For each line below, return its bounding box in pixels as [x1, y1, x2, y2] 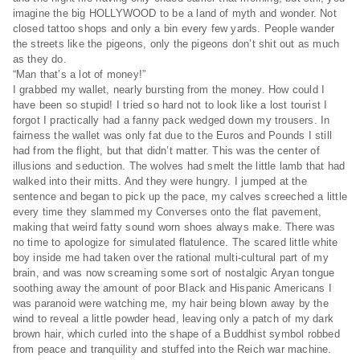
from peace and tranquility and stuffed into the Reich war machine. [12, 343, 335, 355]
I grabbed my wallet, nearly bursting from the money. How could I [12, 84, 325, 96]
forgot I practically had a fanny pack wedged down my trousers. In [12, 114, 330, 126]
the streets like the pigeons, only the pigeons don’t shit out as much [12, 38, 340, 50]
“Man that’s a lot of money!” [12, 68, 149, 80]
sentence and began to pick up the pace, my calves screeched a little [12, 190, 347, 202]
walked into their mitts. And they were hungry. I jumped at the [12, 175, 307, 187]
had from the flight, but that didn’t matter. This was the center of [12, 145, 320, 157]
